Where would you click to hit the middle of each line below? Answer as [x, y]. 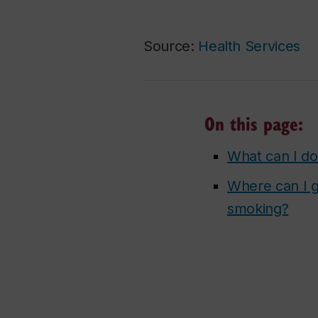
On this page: [254, 123]
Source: [171, 46]
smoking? [258, 209]
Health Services [249, 46]
